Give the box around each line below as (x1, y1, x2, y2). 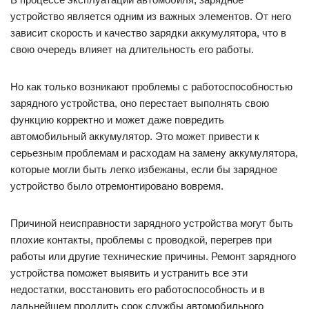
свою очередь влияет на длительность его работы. (10, 43, 254, 56)
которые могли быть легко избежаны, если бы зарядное (10, 163, 277, 176)
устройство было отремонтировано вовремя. (10, 180, 223, 192)
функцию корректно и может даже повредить (10, 114, 224, 126)
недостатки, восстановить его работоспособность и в (10, 283, 265, 296)
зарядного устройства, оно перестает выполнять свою (10, 97, 269, 110)
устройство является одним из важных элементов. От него (10, 10, 291, 23)
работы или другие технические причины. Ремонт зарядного (10, 250, 296, 263)
